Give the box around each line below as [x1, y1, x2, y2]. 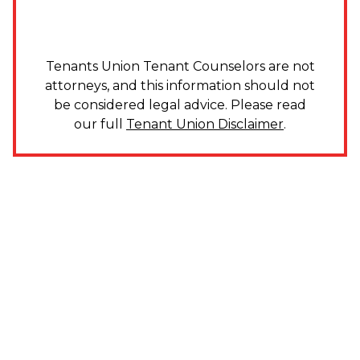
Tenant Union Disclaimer [126, 116, 284, 132]
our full [74, 116, 126, 132]
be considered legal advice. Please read [54, 96, 306, 112]
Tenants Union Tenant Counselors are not [45, 58, 315, 74]
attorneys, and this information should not [45, 77, 315, 93]
